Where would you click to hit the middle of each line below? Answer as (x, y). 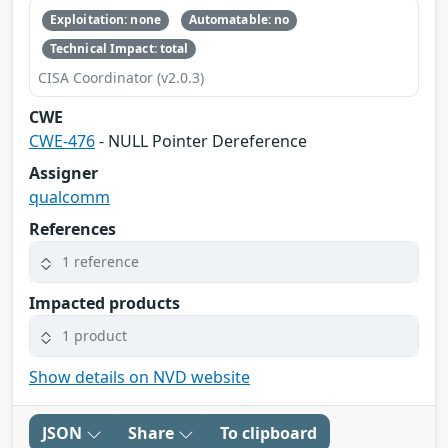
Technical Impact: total (119, 48)
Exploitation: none (105, 20)
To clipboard (268, 432)
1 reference (100, 262)
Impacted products (104, 302)
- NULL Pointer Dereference (201, 140)
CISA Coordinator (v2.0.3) (121, 77)
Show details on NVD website (139, 376)
